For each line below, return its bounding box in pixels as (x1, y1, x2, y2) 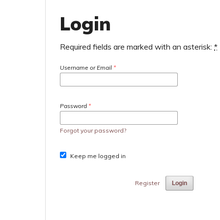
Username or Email (60, 64, 113, 71)
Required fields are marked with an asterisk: (60, 42, 214, 52)
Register (135, 179, 160, 187)
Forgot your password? (60, 127, 126, 134)
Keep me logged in (70, 152, 126, 160)
